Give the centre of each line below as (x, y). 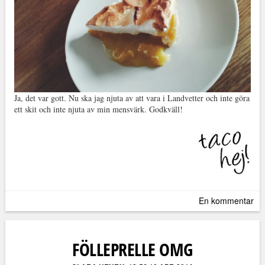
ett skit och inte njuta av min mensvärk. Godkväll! (98, 109)
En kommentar (227, 200)
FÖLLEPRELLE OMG (132, 249)
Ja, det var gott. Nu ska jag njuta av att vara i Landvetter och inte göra (132, 98)
